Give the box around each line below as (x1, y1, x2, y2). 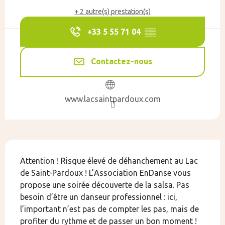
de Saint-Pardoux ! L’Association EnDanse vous (20, 168, 191, 177)
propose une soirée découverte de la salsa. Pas (20, 180, 189, 189)
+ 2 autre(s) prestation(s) (74, 8, 151, 16)
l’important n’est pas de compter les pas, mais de (20, 204, 199, 213)
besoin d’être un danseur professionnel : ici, (20, 192, 177, 201)
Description (5, 141, 90, 159)
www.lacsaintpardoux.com (64, 94, 161, 103)
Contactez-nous (91, 57, 152, 66)
